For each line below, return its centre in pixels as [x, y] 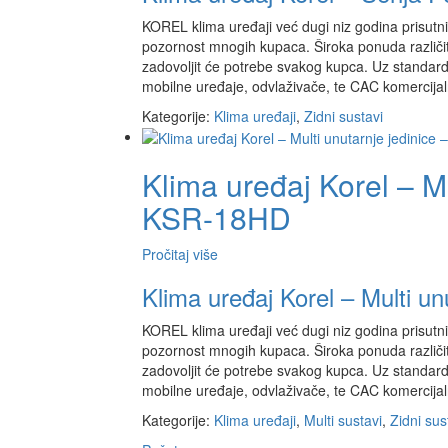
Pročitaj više [180, 254]
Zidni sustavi [343, 115]
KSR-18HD [216, 218]
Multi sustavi [343, 420]
